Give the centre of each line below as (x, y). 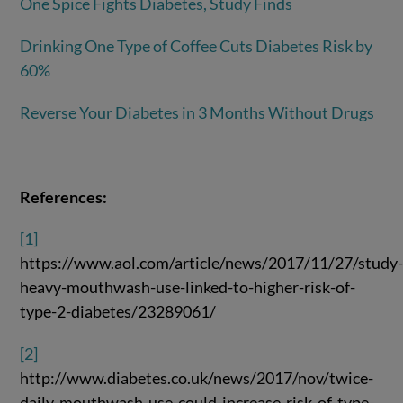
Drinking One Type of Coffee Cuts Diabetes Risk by (197, 46)
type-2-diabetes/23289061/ (118, 312)
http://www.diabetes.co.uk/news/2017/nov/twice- (197, 378)
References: (64, 197)
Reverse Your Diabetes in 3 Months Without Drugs (197, 113)
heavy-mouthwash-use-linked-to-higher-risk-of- (188, 287)
